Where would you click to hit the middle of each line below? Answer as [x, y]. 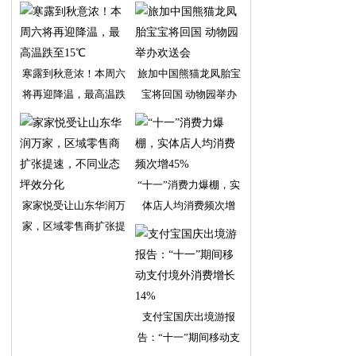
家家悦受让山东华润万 [74, 205]
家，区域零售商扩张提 [74, 226]
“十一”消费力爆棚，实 [189, 185]
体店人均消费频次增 [189, 205]
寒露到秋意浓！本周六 [74, 74]
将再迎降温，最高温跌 [74, 94]
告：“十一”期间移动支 [189, 337]
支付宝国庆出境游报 [189, 317]
